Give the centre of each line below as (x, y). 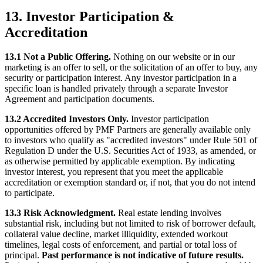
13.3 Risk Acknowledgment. (60, 213)
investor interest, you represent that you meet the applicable (114, 172)
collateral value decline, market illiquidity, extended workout (116, 234)
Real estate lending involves (168, 213)
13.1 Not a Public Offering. (58, 57)
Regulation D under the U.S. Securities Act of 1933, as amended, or (130, 151)
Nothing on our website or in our (173, 57)
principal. (23, 255)
